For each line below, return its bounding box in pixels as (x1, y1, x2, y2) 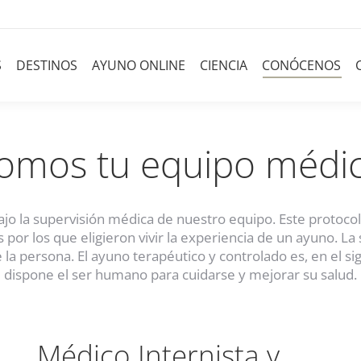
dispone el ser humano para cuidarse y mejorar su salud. (4, 264, 357, 284)
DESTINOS (16, 56, 77, 74)
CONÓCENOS (262, 56, 341, 74)
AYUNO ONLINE (92, 56, 185, 74)
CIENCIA (200, 56, 247, 74)
